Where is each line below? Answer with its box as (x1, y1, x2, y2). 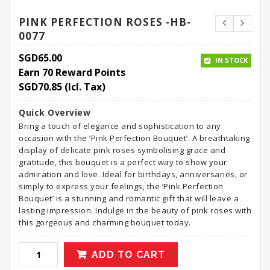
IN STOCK (213, 55, 248, 64)
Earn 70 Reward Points (19, 66, 125, 79)
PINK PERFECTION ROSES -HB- (19, 15, 191, 29)
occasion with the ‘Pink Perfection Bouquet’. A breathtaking (19, 133, 250, 143)
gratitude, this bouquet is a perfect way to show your (19, 157, 227, 168)
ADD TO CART (92, 249, 165, 260)
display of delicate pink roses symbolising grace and (19, 145, 225, 155)
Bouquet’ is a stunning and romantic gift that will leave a (19, 193, 239, 204)
